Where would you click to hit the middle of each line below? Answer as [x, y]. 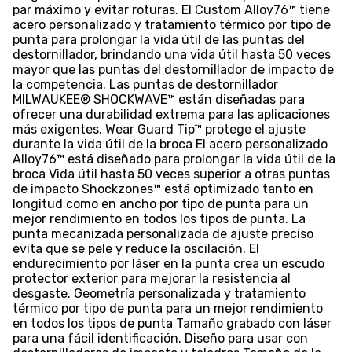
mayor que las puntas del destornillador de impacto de [173, 70]
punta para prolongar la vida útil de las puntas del [159, 40]
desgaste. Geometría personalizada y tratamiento [159, 294]
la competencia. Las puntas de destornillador [145, 85]
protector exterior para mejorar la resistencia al [152, 279]
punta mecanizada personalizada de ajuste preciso [163, 234]
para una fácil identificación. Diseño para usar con [160, 339]
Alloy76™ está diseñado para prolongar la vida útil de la [174, 159]
